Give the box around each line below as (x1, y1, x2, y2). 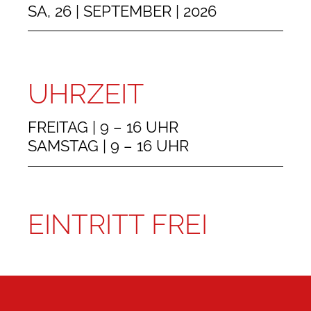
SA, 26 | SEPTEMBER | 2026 (28, 1, 217, 20)
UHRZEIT (28, 77, 144, 110)
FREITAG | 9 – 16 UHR (28, 118, 178, 137)
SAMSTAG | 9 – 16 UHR (28, 137, 189, 155)
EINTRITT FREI (28, 208, 208, 240)
